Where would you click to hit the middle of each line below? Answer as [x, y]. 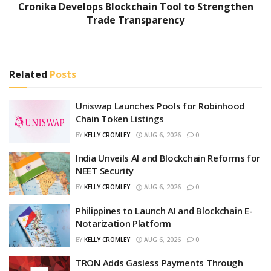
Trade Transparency [135, 20]
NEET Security [105, 171]
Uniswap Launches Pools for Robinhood [160, 106]
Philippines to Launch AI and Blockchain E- [164, 210]
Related [28, 74]
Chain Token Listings [120, 118]
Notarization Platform [123, 223]
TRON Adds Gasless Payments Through [159, 263]
